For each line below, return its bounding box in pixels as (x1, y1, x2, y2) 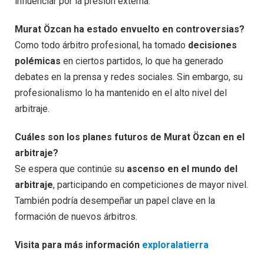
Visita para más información (15, 239, 142, 250)
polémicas (15, 55, 61, 67)
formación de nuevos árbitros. (15, 210, 137, 222)
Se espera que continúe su (15, 163, 127, 174)
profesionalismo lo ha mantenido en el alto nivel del (15, 87, 227, 99)
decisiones (188, 39, 237, 51)
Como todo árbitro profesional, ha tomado (15, 39, 188, 51)
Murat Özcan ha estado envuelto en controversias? (15, 24, 245, 35)
